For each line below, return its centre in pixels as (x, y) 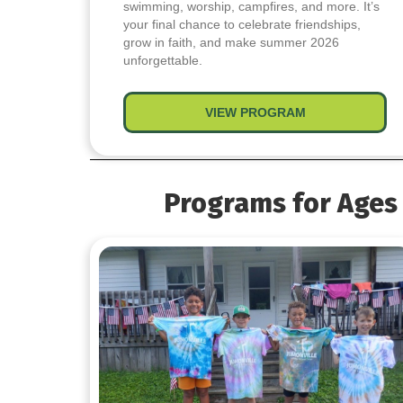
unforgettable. (163, 61)
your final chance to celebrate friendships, (242, 25)
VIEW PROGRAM (255, 113)
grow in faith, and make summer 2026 (232, 43)
